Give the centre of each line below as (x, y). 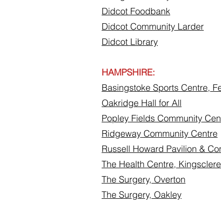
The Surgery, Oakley (142, 195)
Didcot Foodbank (136, 11)
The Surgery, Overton (144, 179)
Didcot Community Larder (153, 26)
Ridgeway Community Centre (160, 133)
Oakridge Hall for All (142, 103)
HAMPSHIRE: (128, 72)
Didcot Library (130, 42)
